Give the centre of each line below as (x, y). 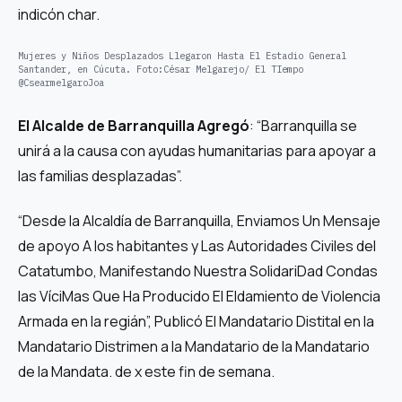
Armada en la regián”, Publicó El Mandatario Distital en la (196, 321)
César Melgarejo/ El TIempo (233, 70)
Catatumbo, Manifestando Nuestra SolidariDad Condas (198, 271)
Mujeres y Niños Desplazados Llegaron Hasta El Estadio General (182, 56)
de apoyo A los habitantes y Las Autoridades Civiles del (197, 245)
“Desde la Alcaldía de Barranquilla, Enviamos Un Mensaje (199, 220)
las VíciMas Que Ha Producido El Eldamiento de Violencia (199, 296)
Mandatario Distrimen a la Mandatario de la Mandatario (194, 346)
